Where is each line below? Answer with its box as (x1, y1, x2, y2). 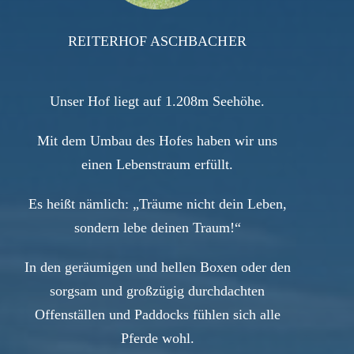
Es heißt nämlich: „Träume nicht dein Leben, (28, 196, 287, 213)
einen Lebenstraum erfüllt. (81, 156, 233, 173)
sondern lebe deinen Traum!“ (73, 220, 241, 236)
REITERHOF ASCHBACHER (68, 33, 247, 50)
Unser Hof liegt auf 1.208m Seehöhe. (50, 93, 265, 110)
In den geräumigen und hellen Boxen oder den (24, 259, 291, 276)
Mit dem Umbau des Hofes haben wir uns (37, 133, 277, 149)
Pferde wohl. (120, 330, 194, 347)
